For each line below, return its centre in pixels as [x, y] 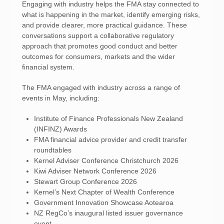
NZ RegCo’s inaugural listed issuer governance [108, 213]
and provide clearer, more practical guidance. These [104, 25]
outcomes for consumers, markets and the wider [98, 56]
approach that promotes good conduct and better [100, 46]
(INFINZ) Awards [61, 129]
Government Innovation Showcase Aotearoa [104, 202]
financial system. [49, 67]
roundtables [54, 150]
